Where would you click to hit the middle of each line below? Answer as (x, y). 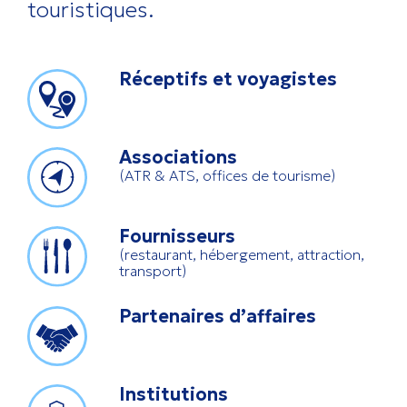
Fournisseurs (177, 236)
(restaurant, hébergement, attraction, (242, 254)
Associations (178, 157)
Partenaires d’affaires (218, 316)
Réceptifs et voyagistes (228, 79)
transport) (153, 271)
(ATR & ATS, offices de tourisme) (228, 175)
